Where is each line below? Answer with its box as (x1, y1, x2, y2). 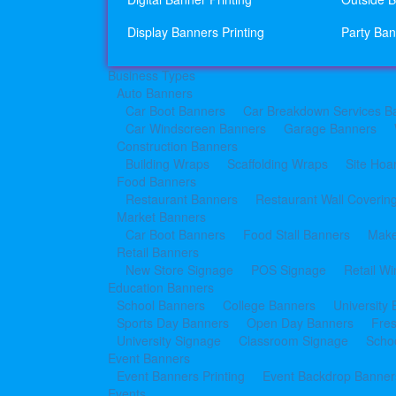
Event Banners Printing (117, 367, 245, 385)
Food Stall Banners (243, 225, 350, 243)
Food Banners (117, 172, 196, 190)
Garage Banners (284, 119, 377, 137)
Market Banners (117, 208, 206, 225)
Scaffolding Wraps (227, 155, 328, 172)
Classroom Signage (239, 331, 348, 349)
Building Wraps (126, 155, 209, 172)
